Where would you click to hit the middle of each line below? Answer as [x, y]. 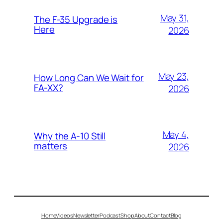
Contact [160, 215]
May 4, [176, 135]
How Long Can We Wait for [89, 78]
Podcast [110, 215]
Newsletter [86, 215]
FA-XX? [49, 88]
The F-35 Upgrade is [76, 20]
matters [51, 146]
